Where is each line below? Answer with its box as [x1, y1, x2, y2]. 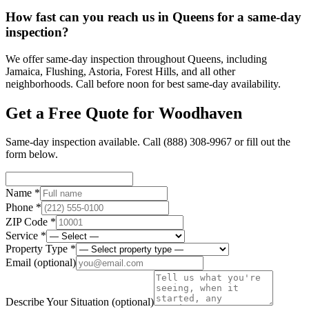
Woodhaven [159, 103, 242, 122]
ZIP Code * [6, 216, 56, 228]
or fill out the [232, 136, 290, 148]
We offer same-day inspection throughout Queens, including [6, 52, 267, 65]
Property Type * [6, 243, 76, 255]
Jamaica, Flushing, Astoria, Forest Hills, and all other [6, 65, 235, 77]
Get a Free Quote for [6, 103, 159, 122]
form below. [6, 148, 58, 161]
